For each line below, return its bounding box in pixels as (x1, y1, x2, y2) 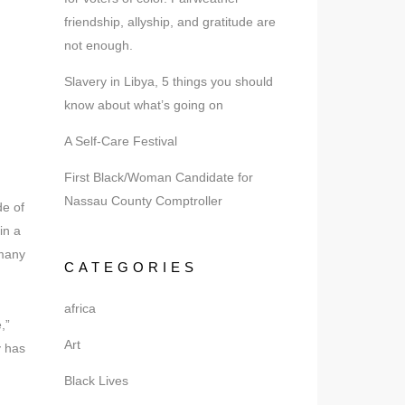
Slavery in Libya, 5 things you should (64, 74, 273, 89)
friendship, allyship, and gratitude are (64, 14, 276, 29)
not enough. (64, 38, 133, 52)
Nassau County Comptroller (64, 193, 222, 208)
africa (64, 301, 96, 316)
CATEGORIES (64, 259, 198, 275)
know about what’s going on (64, 98, 223, 112)
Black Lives (64, 373, 128, 388)
